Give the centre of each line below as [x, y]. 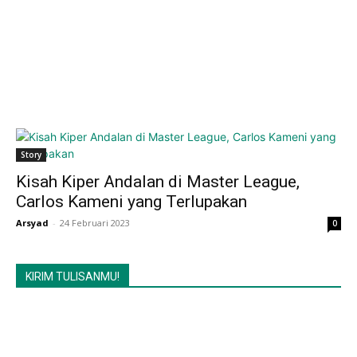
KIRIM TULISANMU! [73, 277]
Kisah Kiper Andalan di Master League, [158, 182]
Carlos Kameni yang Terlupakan [131, 202]
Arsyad [32, 223]
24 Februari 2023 [95, 223]
